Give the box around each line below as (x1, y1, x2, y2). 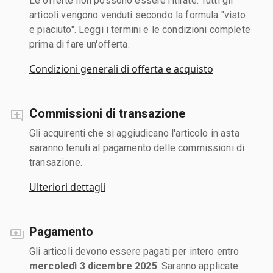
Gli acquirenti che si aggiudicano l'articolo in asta (29, 127, 239, 139)
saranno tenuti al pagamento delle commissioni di (29, 141, 245, 154)
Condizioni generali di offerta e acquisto (29, 62, 213, 76)
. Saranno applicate (157, 260, 239, 272)
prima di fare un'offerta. (29, 38, 130, 50)
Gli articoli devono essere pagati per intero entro (29, 245, 239, 257)
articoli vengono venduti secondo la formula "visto (29, 9, 246, 21)
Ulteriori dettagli (29, 180, 105, 194)
